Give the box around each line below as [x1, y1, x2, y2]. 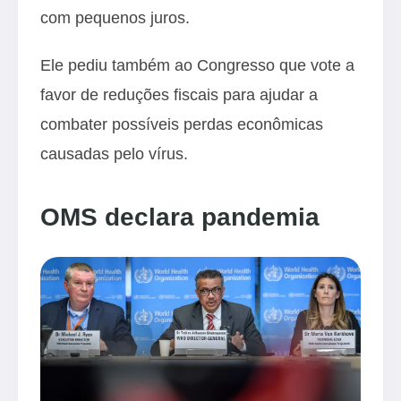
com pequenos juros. [40, 8, 190, 28]
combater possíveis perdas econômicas [40, 115, 323, 134]
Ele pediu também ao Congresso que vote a [40, 55, 354, 75]
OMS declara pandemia [40, 203, 320, 232]
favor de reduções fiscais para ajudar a [40, 85, 318, 105]
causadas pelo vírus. [40, 144, 188, 164]
